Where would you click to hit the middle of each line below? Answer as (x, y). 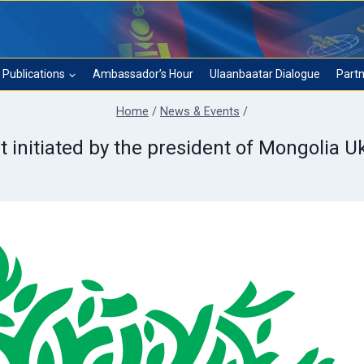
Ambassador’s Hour (143, 74)
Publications (34, 74)
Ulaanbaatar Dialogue (265, 74)
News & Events (200, 112)
